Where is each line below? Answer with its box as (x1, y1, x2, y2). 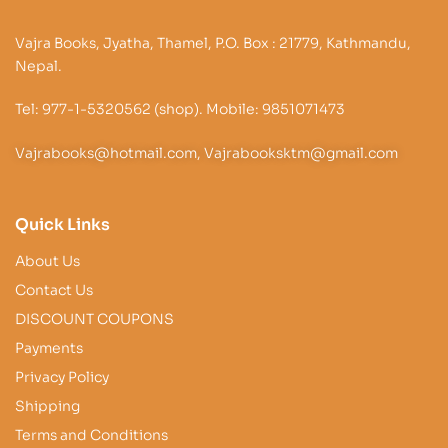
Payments (15, 338, 83, 357)
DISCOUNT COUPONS (15, 309, 174, 328)
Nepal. (15, 57, 62, 76)
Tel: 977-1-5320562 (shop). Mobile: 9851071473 (15, 99, 345, 118)
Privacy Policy (15, 367, 109, 386)
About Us (15, 251, 80, 270)
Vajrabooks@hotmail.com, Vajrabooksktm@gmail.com (15, 143, 398, 162)
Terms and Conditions (15, 425, 168, 444)
